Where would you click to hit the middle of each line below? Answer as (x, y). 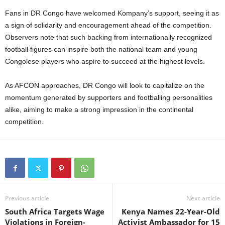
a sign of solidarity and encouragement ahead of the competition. (108, 25)
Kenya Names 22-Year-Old (171, 212)
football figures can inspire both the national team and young (101, 49)
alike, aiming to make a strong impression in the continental (99, 110)
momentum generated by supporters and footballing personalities (109, 98)
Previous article (27, 198)
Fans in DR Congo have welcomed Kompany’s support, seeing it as (112, 13)
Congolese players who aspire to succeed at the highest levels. (105, 62)
